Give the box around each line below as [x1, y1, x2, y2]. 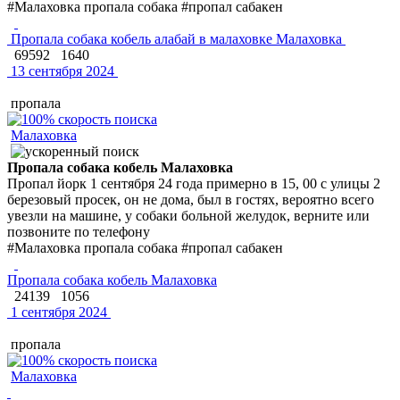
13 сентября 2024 [7, 62, 114, 79]
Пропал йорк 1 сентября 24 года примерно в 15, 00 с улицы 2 [7, 175, 380, 191]
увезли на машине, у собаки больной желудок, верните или [7, 207, 370, 223]
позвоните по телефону [7, 223, 150, 239]
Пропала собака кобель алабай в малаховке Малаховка [7, 30, 346, 46]
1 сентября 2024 [7, 304, 107, 320]
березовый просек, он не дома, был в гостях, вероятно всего [7, 191, 374, 207]
